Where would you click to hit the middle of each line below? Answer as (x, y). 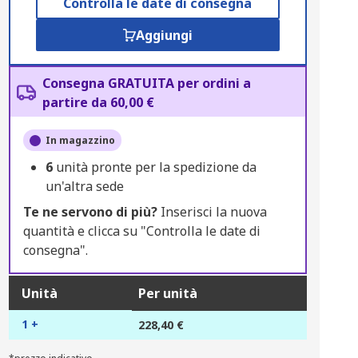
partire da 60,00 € (98, 102)
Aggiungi (164, 35)
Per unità (167, 293)
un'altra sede (84, 186)
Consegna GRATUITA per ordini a (146, 83)
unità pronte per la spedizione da (156, 167)
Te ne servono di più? (90, 212)
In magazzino (80, 140)
